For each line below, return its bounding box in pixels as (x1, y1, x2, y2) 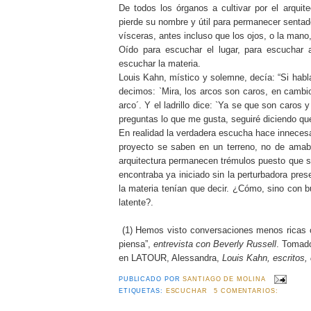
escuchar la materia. (118, 58, 203, 69)
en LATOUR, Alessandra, (118, 253, 222, 264)
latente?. (118, 197, 156, 208)
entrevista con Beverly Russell (153, 239, 277, 250)
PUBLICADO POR (118, 275, 183, 283)
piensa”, (118, 239, 153, 250)
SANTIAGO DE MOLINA (183, 275, 266, 283)
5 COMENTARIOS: (214, 287, 278, 294)
